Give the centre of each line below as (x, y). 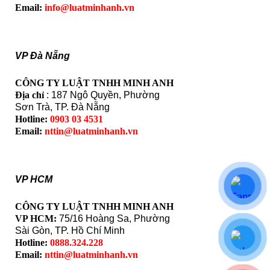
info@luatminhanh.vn (89, 8)
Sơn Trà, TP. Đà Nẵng (62, 107)
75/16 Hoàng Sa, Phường (113, 218)
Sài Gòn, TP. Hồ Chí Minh (70, 231)
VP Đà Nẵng (42, 56)
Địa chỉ (31, 95)
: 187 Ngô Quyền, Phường (103, 95)
